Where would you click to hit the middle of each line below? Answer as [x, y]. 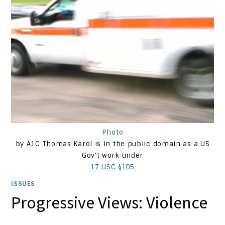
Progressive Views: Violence [109, 202]
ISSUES [23, 184]
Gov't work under [113, 155]
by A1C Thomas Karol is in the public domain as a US [113, 144]
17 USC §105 [113, 167]
